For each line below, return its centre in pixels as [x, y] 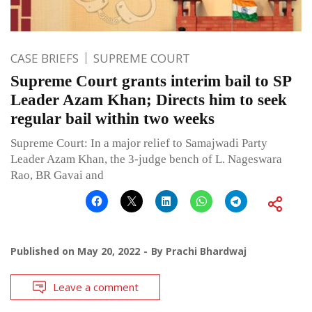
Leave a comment [96, 287]
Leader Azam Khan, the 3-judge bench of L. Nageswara [146, 159]
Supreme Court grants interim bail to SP [151, 81]
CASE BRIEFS [45, 58]
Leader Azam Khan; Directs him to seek [149, 100]
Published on [44, 251]
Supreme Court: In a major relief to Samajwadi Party [139, 143]
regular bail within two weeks [112, 118]
